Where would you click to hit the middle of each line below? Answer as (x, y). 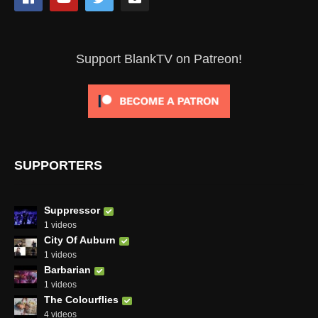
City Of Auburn (80, 240)
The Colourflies (81, 300)
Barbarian (67, 270)
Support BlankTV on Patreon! (159, 59)
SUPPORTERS (58, 166)
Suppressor (72, 210)
